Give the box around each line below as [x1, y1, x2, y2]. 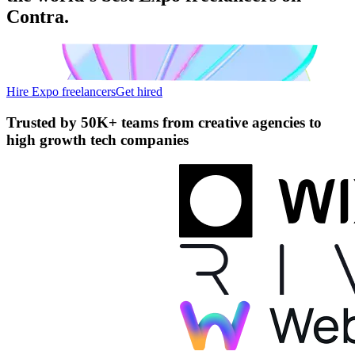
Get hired [116, 84, 162, 98]
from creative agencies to [158, 113, 322, 131]
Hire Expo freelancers [6, 84, 116, 98]
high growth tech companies [6, 131, 189, 148]
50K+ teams [81, 113, 158, 131]
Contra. [6, 6, 69, 27]
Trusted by [6, 113, 81, 131]
